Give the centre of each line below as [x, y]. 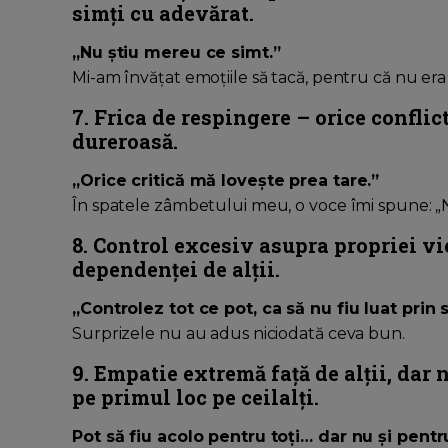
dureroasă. [125, 141]
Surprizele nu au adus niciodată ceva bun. [238, 334]
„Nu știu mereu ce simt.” [176, 53]
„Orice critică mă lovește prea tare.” [226, 181]
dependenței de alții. [176, 269]
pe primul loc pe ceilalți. [195, 397]
